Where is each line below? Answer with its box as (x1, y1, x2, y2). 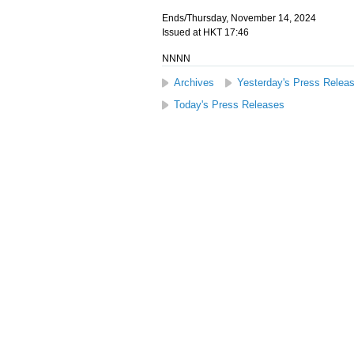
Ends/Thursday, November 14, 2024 (161, 13, 316, 24)
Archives (173, 77, 214, 88)
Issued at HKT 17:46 (161, 27, 249, 38)
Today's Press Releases (173, 99, 284, 111)
